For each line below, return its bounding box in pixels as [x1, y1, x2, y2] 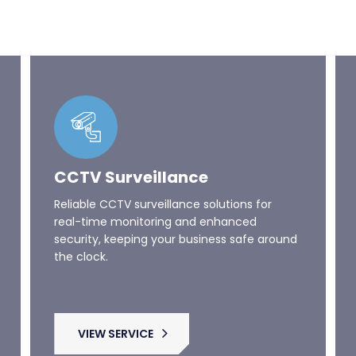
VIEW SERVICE [78, 301, 154, 317]
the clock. [54, 224, 109, 240]
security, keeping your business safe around [54, 207, 298, 222]
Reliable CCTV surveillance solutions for [54, 172, 273, 188]
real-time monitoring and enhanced [54, 189, 257, 205]
